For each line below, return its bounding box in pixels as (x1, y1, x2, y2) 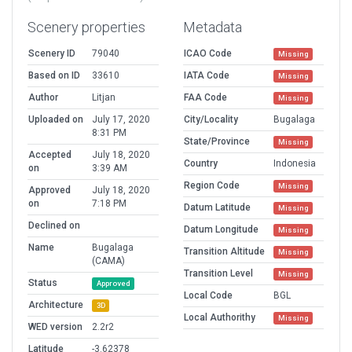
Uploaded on (28, 114, 83, 126)
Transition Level (184, 268, 253, 280)
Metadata (183, 19, 242, 36)
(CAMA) (92, 255, 125, 267)
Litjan (92, 92, 115, 104)
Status (28, 277, 57, 289)
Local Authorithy (184, 312, 255, 324)
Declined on (28, 220, 80, 232)
